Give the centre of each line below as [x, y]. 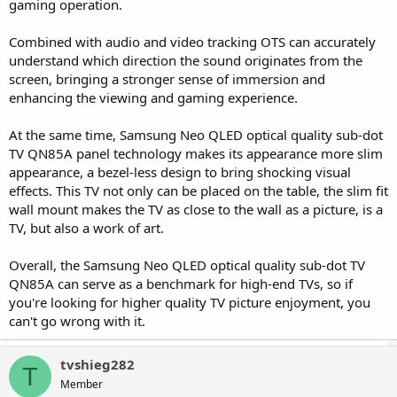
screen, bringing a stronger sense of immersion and [167, 79]
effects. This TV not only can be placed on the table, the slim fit [198, 191]
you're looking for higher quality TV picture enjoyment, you [190, 303]
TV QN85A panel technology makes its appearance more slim [196, 154]
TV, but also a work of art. [86, 228]
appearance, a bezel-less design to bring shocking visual [180, 172]
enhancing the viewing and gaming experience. [153, 98]
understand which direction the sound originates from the [186, 61]
